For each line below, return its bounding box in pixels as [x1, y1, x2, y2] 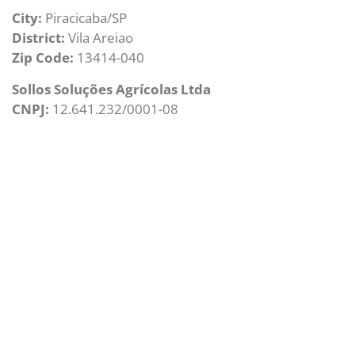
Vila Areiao [65, 29, 133, 48]
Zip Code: [12, 48, 74, 67]
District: [12, 29, 65, 48]
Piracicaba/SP [42, 9, 127, 28]
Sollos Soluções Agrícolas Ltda [12, 79, 211, 98]
